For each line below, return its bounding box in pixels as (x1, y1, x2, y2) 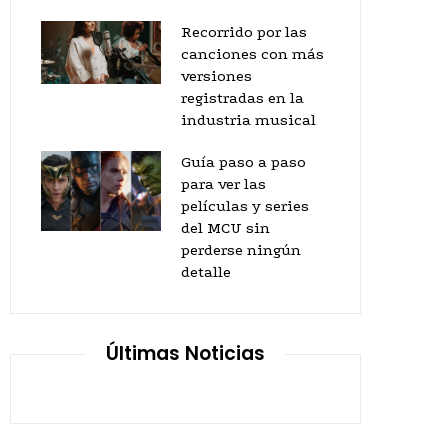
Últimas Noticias (106, 340, 265, 367)
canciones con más (181, 45, 324, 63)
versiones (181, 67, 252, 85)
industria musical (181, 111, 316, 129)
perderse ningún (181, 241, 301, 259)
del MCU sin (181, 219, 270, 237)
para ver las (181, 175, 266, 193)
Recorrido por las (181, 23, 307, 41)
